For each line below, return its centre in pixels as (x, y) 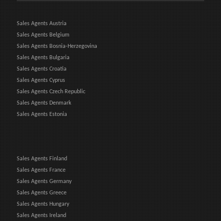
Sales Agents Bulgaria (43, 57)
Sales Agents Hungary (43, 204)
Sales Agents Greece (42, 193)
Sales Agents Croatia (42, 69)
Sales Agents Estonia (42, 114)
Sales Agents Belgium (43, 35)
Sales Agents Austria (42, 23)
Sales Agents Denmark (44, 103)
